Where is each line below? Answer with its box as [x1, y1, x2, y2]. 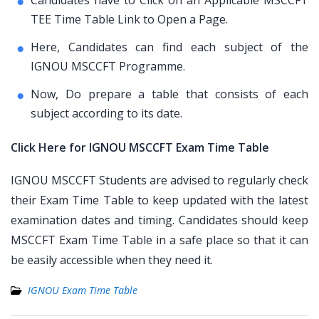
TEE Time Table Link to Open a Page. [31, 11, 228, 27]
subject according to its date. [31, 105, 182, 121]
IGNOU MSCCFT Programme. [31, 58, 185, 74]
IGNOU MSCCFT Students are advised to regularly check [11, 172, 308, 188]
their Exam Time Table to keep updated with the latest [11, 192, 308, 208]
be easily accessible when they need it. [11, 252, 213, 268]
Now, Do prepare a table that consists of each [31, 86, 308, 102]
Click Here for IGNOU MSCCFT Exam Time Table [11, 140, 269, 155]
